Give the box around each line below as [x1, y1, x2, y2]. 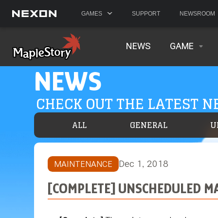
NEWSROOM [180, 10, 215, 17]
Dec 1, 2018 [118, 159, 168, 168]
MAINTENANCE [54, 160, 112, 168]
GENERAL [129, 118, 167, 132]
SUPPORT [132, 10, 160, 17]
